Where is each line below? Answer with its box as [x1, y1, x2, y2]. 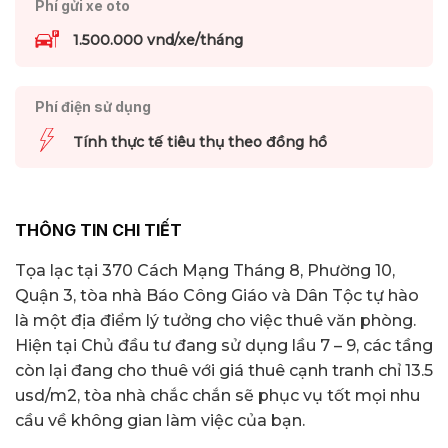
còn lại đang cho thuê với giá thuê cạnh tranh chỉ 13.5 [15, 361, 433, 381]
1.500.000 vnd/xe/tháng [72, 31, 243, 50]
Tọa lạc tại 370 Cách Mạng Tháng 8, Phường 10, [15, 261, 395, 281]
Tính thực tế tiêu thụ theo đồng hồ [72, 132, 327, 151]
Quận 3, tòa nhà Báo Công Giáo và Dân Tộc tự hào [15, 286, 419, 306]
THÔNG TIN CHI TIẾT [15, 219, 182, 240]
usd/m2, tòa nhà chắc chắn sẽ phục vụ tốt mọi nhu [15, 386, 420, 406]
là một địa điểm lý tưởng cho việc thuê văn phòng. [15, 311, 416, 331]
